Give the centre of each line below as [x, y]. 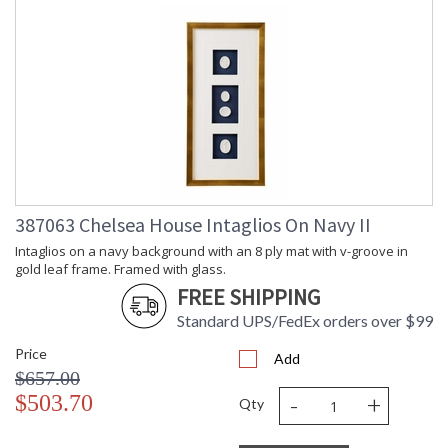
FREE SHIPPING [248, 297]
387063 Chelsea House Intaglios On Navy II [193, 225]
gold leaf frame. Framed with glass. [120, 269]
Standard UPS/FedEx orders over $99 [305, 321]
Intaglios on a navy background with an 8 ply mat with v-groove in [211, 251]
